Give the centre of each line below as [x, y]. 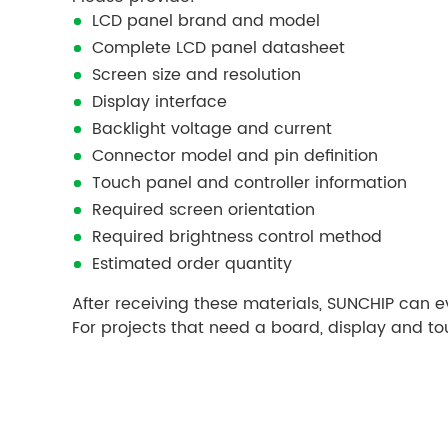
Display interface [159, 102]
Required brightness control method [237, 237]
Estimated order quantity [192, 264]
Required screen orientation [203, 210]
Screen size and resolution [196, 75]
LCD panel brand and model [206, 21]
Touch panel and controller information [249, 183]
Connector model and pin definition [235, 156]
